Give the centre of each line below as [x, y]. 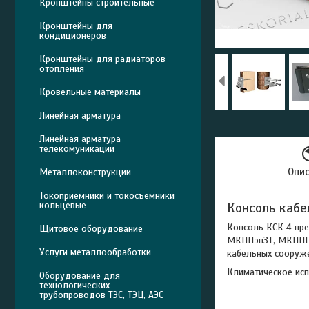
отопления [62, 69]
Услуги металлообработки [95, 252]
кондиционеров [73, 36]
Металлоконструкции [85, 172]
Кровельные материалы [90, 92]
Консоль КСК [257, 227]
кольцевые [63, 205]
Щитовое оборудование [91, 229]
